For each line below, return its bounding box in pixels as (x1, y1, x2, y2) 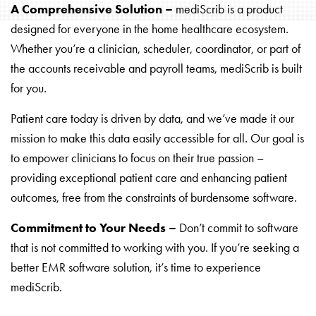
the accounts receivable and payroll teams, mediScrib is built (11, 60, 302, 76)
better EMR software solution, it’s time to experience (11, 259, 261, 275)
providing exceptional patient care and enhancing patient (11, 169, 287, 186)
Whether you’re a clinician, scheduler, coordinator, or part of (11, 40, 300, 56)
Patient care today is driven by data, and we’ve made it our (11, 110, 294, 126)
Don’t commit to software (176, 219, 298, 236)
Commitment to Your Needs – (11, 219, 176, 236)
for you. (11, 80, 47, 96)
